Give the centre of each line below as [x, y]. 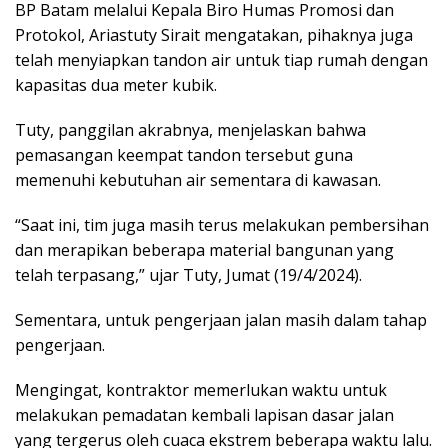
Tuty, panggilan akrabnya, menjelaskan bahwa [190, 129]
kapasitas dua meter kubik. [116, 84]
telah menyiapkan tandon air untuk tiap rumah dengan [221, 59]
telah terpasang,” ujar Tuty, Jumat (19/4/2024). [188, 274]
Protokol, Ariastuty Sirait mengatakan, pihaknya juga [214, 34]
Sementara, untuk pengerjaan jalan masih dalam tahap [221, 319]
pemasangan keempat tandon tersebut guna [184, 154]
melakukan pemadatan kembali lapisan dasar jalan [204, 414]
